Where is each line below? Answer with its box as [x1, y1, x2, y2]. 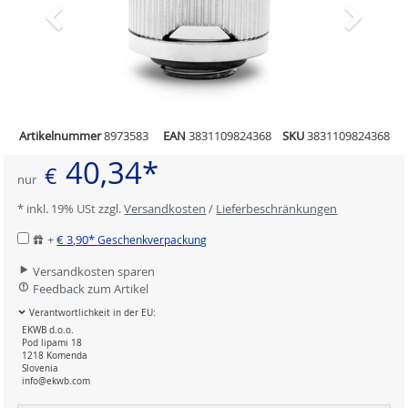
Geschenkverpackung [97, 233, 208, 248]
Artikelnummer [18, 127, 101, 145]
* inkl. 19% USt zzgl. [17, 200, 125, 218]
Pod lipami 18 [22, 337, 83, 349]
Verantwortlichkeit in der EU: [26, 307, 157, 320]
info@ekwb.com [22, 375, 91, 387]
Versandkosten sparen [30, 263, 156, 280]
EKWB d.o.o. [22, 324, 75, 336]
